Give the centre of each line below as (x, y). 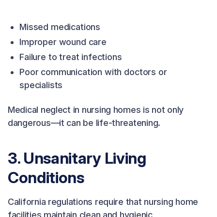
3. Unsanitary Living (77, 158)
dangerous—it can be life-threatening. (84, 123)
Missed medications (60, 27)
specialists (41, 85)
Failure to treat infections (71, 57)
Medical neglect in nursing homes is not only (96, 110)
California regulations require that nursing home (103, 202)
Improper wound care (63, 42)
